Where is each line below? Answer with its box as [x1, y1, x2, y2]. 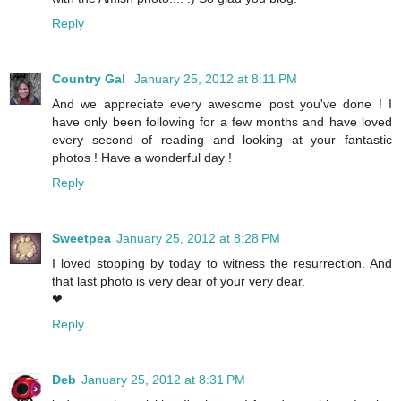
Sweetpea [52, 231, 111, 246]
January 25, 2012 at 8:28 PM [116, 231, 280, 246]
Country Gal [52, 72, 129, 87]
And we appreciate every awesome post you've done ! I [52, 97, 392, 112]
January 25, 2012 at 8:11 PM [134, 72, 297, 87]
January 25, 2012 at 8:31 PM [81, 372, 245, 388]
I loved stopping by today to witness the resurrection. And [52, 256, 392, 271]
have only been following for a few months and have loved [52, 115, 392, 130]
